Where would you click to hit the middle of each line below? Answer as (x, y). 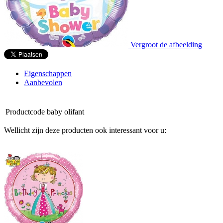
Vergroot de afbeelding (166, 45)
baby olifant (65, 112)
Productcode (25, 112)
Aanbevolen (43, 83)
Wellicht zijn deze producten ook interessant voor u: (85, 130)
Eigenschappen (48, 74)
